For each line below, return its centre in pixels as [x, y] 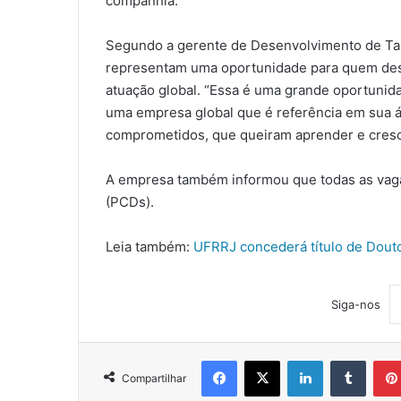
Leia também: [149, 247]
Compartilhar [154, 379]
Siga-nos [355, 305]
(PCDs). [130, 202]
